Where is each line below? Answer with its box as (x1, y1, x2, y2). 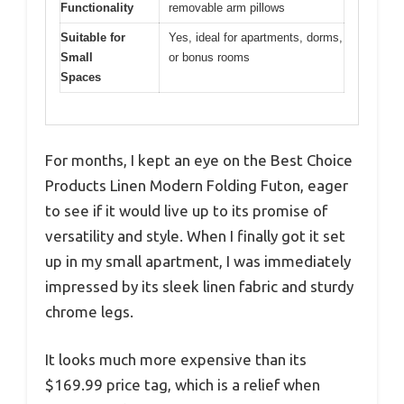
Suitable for (60, 31, 125, 45)
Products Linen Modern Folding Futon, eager (45, 176, 348, 194)
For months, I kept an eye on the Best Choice (45, 151, 353, 169)
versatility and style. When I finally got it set (45, 226, 345, 244)
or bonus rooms (169, 50, 250, 65)
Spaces (60, 70, 101, 85)
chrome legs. (45, 302, 133, 320)
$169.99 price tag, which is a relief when (45, 376, 320, 394)
